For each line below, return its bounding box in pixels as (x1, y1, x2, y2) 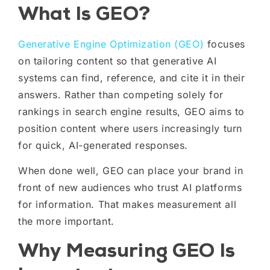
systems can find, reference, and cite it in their (18, 71, 245, 84)
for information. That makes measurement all (18, 198, 237, 211)
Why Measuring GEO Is (18, 237, 235, 263)
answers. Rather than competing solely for (18, 88, 224, 101)
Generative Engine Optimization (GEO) (18, 37, 204, 50)
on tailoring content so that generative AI (18, 54, 217, 67)
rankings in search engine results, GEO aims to (18, 105, 245, 118)
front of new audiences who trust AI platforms (18, 181, 242, 194)
